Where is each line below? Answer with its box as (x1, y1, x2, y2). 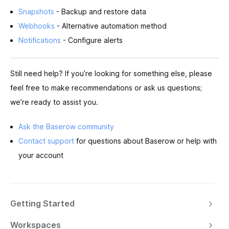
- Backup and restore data (54, 7, 146, 16)
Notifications (18, 35, 61, 44)
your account (18, 150, 63, 159)
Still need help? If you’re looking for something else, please (10, 68, 212, 78)
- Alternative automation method (55, 21, 167, 30)
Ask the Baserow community (18, 122, 114, 131)
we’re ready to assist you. (10, 97, 98, 106)
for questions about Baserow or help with (74, 136, 217, 145)
